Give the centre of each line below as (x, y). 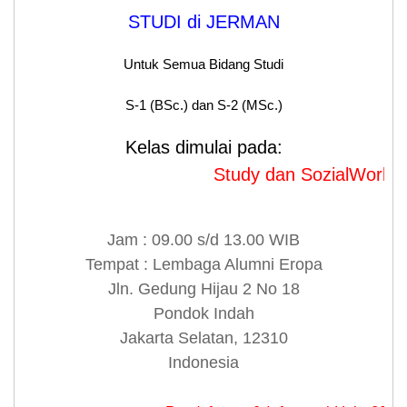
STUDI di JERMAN (203, 22)
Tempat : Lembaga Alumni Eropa (203, 265)
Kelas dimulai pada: (203, 148)
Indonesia (203, 363)
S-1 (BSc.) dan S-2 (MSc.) (203, 105)
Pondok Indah (203, 314)
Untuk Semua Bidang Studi (203, 65)
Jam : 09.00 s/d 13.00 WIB (203, 240)
